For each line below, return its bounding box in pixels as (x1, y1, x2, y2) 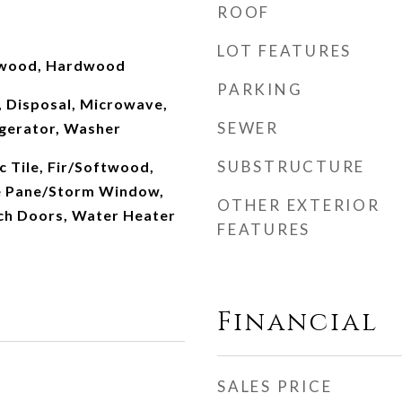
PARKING (217, 80, 303, 99)
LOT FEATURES (217, 41, 352, 60)
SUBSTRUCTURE (217, 157, 365, 176)
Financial (217, 305, 379, 340)
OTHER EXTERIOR (217, 196, 380, 214)
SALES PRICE (217, 377, 333, 396)
